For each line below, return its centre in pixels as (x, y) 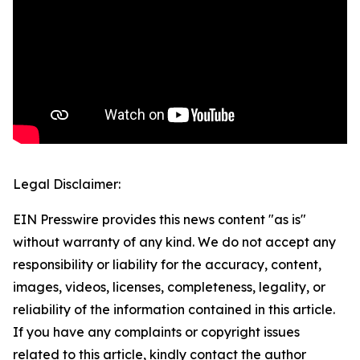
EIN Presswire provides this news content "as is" (160, 220)
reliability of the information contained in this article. (174, 310)
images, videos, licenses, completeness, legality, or (169, 287)
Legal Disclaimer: (67, 184)
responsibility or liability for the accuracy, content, (167, 265)
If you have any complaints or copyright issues (156, 332)
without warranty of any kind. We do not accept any (174, 242)
